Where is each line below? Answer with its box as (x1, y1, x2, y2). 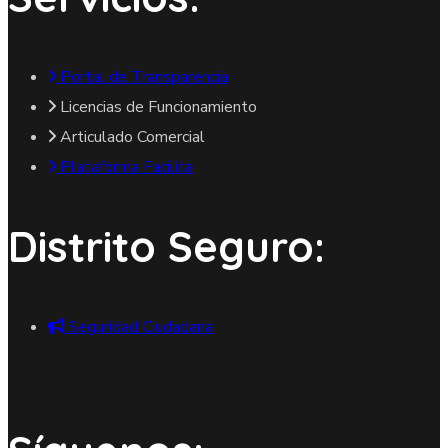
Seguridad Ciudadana (68, 315, 213, 338)
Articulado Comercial (60, 125, 205, 148)
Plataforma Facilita (60, 155, 193, 178)
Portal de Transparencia (60, 65, 228, 88)
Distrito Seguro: (8, 219, 325, 273)
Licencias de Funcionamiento (60, 95, 257, 118)
